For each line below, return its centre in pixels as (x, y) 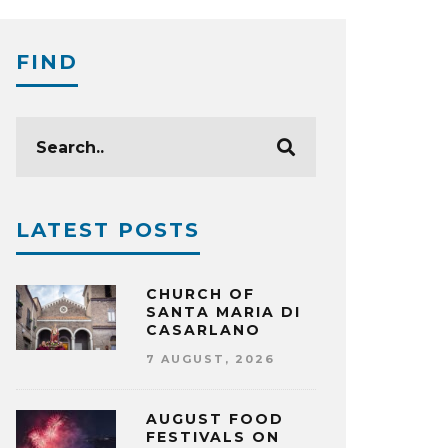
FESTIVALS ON (213, 436)
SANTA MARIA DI (223, 312)
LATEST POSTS (108, 230)
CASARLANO (203, 330)
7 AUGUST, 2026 (210, 358)
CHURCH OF (200, 294)
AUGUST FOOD (215, 418)
